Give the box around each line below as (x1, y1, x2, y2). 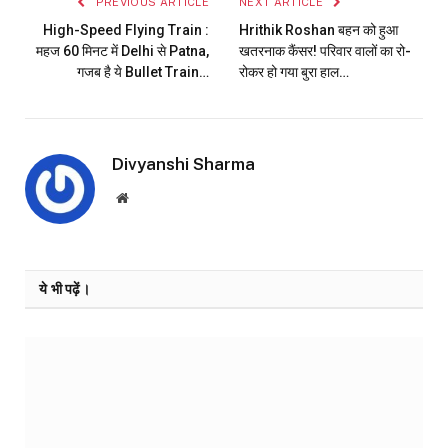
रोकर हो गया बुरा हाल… (239, 63, 349, 80)
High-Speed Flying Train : (43, 21, 209, 38)
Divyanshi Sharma (112, 153, 255, 174)
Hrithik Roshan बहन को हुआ (239, 21, 398, 38)
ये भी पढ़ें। (39, 280, 90, 297)
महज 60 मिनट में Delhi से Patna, (36, 42, 209, 59)
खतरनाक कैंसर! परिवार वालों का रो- (239, 42, 411, 59)
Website (127, 189, 172, 204)
